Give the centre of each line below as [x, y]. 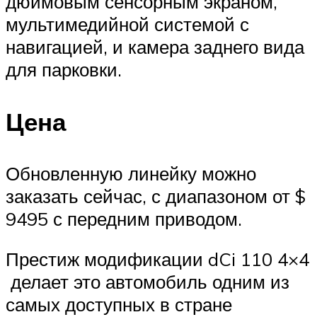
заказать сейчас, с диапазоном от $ [156, 196]
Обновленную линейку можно [131, 173]
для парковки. [64, 70]
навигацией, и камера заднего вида [155, 47]
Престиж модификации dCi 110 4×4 [157, 259]
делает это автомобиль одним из [148, 282]
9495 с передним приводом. [124, 218]
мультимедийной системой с [127, 24]
